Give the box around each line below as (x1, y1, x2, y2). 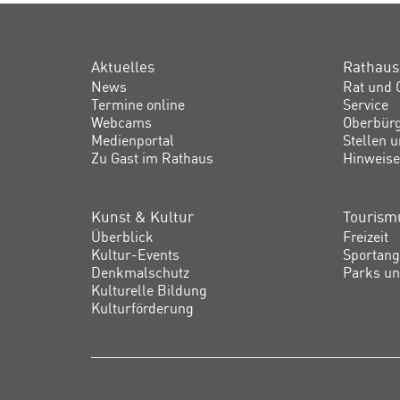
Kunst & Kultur (91, 206, 194, 226)
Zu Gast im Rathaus (91, 148, 213, 167)
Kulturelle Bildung (91, 280, 207, 299)
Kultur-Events (91, 245, 179, 263)
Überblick (91, 227, 154, 246)
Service (343, 95, 389, 113)
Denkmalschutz (91, 262, 189, 281)
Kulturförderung (91, 298, 194, 317)
